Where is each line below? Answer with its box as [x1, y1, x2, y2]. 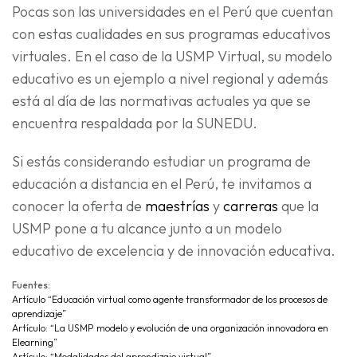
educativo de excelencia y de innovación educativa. [12, 241, 335, 261]
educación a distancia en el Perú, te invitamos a [12, 175, 312, 194]
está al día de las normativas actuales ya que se [12, 92, 311, 111]
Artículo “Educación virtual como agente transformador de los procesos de [12, 293, 328, 306]
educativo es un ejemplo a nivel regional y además [12, 69, 328, 88]
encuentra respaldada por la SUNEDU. [12, 114, 257, 133]
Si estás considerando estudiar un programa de [12, 152, 311, 171]
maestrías [145, 197, 210, 216]
